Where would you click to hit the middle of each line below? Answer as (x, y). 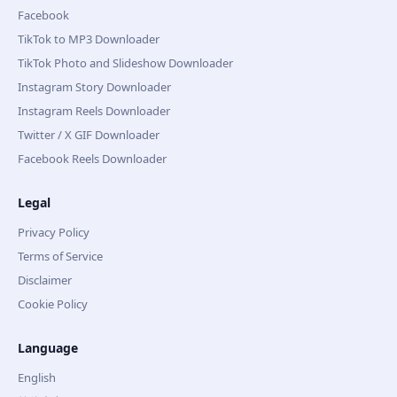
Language (48, 348)
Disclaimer (45, 280)
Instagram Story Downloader (94, 87)
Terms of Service (60, 256)
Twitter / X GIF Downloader (89, 135)
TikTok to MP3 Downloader (89, 39)
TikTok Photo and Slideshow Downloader (125, 63)
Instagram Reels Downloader (94, 111)
